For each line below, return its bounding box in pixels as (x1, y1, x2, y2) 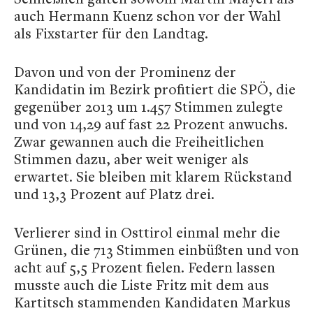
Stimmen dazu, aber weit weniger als (14, 150, 249, 169)
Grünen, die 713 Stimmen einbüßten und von (14, 240, 299, 260)
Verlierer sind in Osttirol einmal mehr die (14, 223, 280, 242)
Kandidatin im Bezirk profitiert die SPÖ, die (14, 80, 296, 99)
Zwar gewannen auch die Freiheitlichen (14, 132, 264, 152)
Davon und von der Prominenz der (14, 62, 236, 82)
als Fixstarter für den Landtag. (14, 24, 208, 43)
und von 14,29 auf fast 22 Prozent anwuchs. (14, 115, 288, 134)
